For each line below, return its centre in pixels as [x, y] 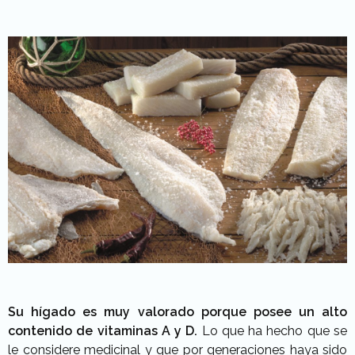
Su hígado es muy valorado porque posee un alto [177, 311]
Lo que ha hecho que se [273, 330]
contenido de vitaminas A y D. [103, 330]
